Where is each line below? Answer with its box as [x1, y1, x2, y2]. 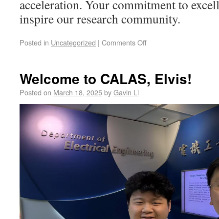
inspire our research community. [20, 10, 180, 27]
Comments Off [102, 37, 147, 47]
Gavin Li [113, 87, 139, 97]
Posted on [20, 87, 51, 97]
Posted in [20, 37, 49, 47]
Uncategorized [51, 37, 96, 47]
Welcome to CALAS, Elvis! [20, 68, 192, 88]
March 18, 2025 [53, 87, 102, 97]
